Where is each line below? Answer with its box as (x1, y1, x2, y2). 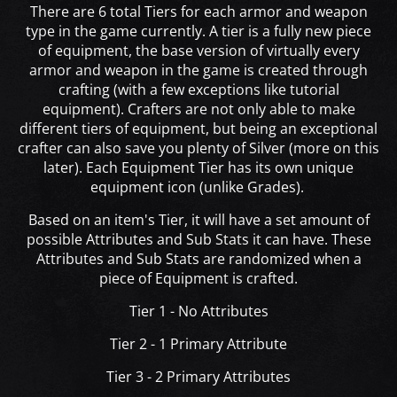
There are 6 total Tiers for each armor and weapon (29, 2, 368, 22)
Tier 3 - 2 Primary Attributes (106, 367, 291, 387)
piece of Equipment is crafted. (99, 269, 298, 289)
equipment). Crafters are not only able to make (42, 99, 355, 120)
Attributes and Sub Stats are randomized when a (35, 249, 362, 269)
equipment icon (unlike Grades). (90, 177, 307, 198)
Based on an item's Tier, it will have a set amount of (27, 210, 370, 230)
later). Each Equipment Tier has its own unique (43, 158, 354, 178)
